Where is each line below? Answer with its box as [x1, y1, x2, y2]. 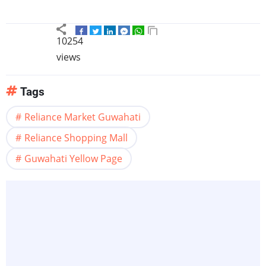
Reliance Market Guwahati [24, 110, 141, 124]
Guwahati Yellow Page [24, 152, 122, 166]
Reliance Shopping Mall [24, 131, 128, 145]
